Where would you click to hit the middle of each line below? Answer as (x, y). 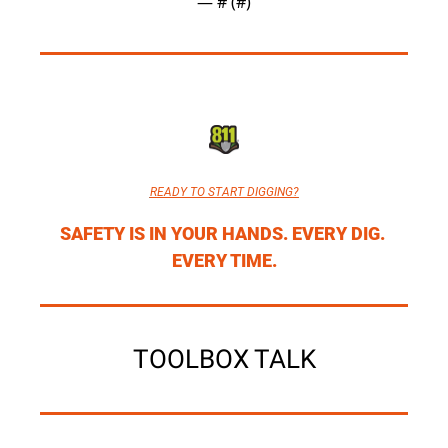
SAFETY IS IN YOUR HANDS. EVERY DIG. (222, 234)
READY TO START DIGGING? (224, 192)
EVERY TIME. (224, 261)
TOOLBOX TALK (224, 359)
